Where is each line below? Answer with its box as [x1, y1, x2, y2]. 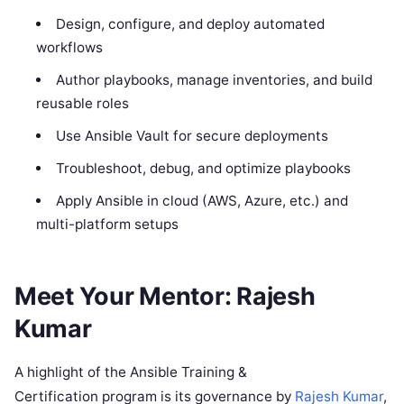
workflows [36, 39, 104, 57]
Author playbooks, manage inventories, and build [55, 71, 372, 89]
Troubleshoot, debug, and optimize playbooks [55, 160, 351, 178]
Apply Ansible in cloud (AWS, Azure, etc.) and [55, 192, 348, 210]
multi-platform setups [36, 216, 179, 234]
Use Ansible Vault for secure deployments [55, 127, 328, 145]
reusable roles [36, 95, 130, 113]
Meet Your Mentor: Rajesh [14, 280, 316, 311]
